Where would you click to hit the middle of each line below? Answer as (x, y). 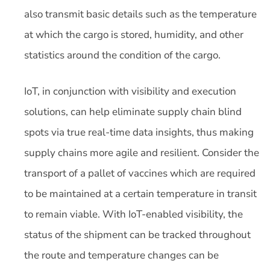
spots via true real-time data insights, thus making (139, 132)
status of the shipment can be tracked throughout (137, 234)
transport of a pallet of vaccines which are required (140, 173)
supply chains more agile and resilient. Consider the (142, 152)
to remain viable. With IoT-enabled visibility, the (133, 214)
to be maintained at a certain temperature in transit (140, 193)
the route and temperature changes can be (121, 255)
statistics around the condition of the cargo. (122, 55)
